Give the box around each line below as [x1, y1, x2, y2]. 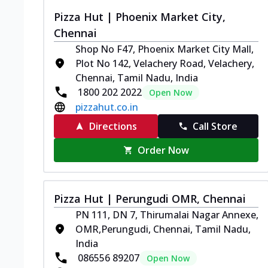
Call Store [193, 119, 238, 133]
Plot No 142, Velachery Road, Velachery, [75, 56, 254, 70]
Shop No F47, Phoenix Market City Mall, [75, 42, 254, 56]
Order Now [138, 143, 190, 157]
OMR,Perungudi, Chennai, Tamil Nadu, [75, 222, 251, 236]
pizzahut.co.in [75, 100, 138, 114]
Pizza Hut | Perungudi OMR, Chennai [54, 191, 246, 206]
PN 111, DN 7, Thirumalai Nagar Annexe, [75, 208, 258, 221]
